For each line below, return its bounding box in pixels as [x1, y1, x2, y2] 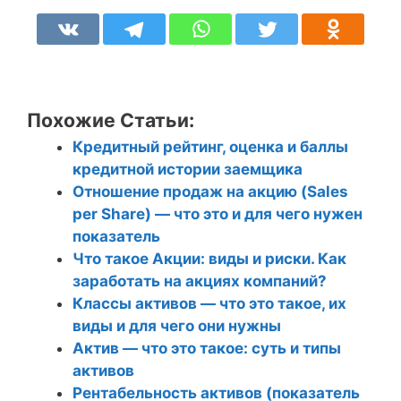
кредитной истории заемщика [73, 159, 303, 178]
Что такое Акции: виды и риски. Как [73, 249, 346, 268]
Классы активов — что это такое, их [73, 294, 346, 312]
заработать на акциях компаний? [73, 271, 327, 290]
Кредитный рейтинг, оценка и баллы [73, 137, 348, 156]
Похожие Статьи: [27, 107, 194, 132]
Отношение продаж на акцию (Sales [73, 182, 348, 200]
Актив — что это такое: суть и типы [73, 338, 341, 357]
